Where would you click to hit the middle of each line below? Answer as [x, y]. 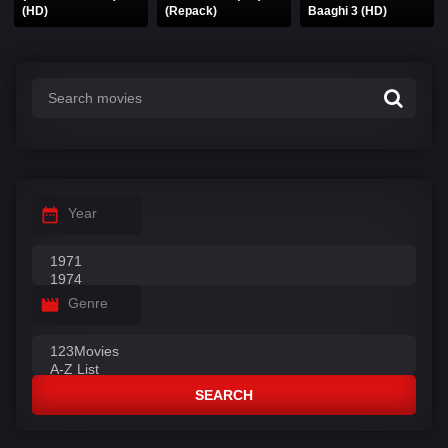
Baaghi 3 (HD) [348, 10]
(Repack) [191, 10]
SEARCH [224, 395]
